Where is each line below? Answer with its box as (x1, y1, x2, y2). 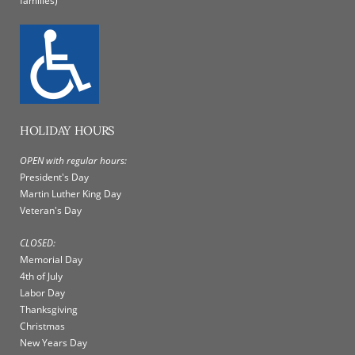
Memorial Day (20, 253, 82, 267)
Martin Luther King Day (20, 187, 121, 201)
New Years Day (20, 336, 87, 350)
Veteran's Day (20, 204, 82, 218)
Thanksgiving (20, 303, 78, 317)
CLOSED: (20, 236, 55, 250)
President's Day (20, 170, 89, 185)
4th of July (20, 269, 63, 284)
